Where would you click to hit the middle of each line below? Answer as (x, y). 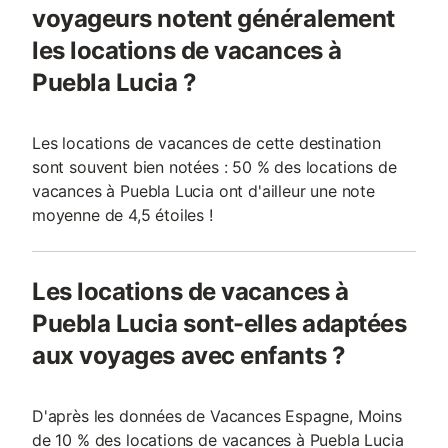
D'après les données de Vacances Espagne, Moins (217, 416)
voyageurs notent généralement (213, 18)
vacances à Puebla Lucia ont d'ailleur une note (203, 191)
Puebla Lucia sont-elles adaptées (219, 323)
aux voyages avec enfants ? (189, 355)
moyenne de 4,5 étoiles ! (122, 215)
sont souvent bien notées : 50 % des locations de (214, 167)
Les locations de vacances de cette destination (206, 143)
